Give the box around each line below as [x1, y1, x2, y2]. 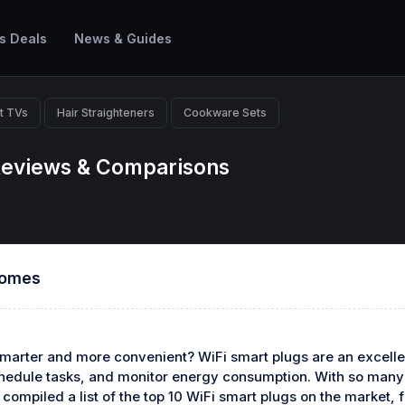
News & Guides [73, 30, 172, 46]
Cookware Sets [184, 105, 267, 119]
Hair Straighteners [57, 105, 155, 119]
